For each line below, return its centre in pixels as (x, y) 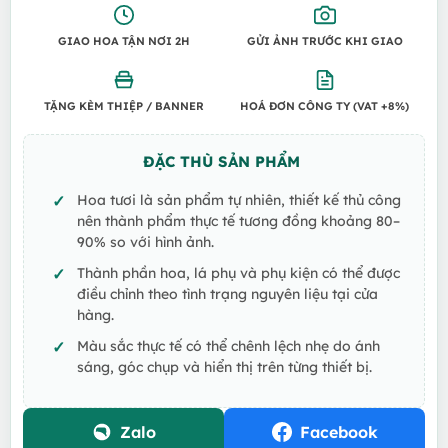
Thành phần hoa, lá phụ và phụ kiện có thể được (238, 272)
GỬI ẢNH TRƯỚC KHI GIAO (324, 40)
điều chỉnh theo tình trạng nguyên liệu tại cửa (227, 293)
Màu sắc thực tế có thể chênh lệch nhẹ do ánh (228, 345)
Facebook (338, 431)
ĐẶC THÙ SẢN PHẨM (221, 161)
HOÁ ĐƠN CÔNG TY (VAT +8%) (324, 105)
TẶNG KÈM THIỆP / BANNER (123, 105)
